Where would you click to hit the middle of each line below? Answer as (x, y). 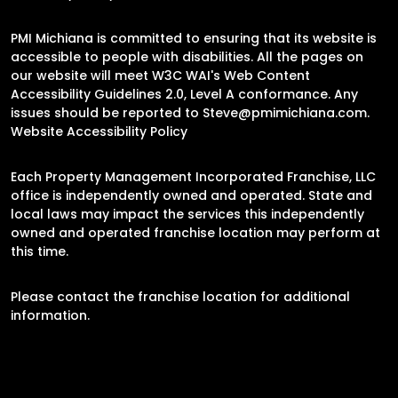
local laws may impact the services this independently (187, 214)
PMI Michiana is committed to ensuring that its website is (194, 38)
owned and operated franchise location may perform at (195, 232)
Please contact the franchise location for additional (180, 296)
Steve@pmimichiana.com (285, 112)
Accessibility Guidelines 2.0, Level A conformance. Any (184, 94)
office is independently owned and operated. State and (191, 195)
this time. (40, 251)
